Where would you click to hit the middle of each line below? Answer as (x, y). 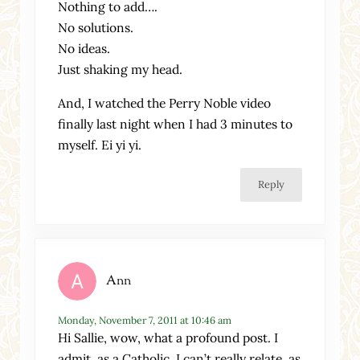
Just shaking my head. (121, 70)
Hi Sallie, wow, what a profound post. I (168, 337)
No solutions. (96, 28)
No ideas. (84, 49)
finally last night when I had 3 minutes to (176, 124)
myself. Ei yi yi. (100, 145)
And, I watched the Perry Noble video (165, 103)
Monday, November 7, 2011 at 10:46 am (145, 320)
